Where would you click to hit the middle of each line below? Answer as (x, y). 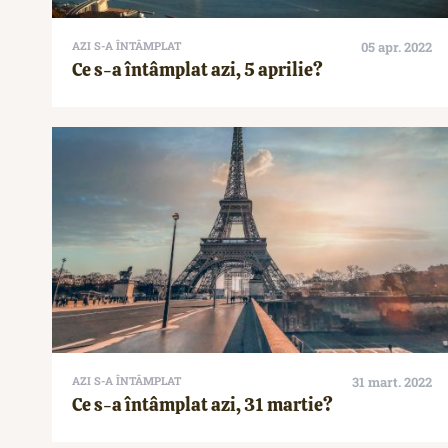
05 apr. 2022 (396, 46)
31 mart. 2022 (392, 381)
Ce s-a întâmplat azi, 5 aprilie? (197, 69)
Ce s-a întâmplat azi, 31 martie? (202, 404)
